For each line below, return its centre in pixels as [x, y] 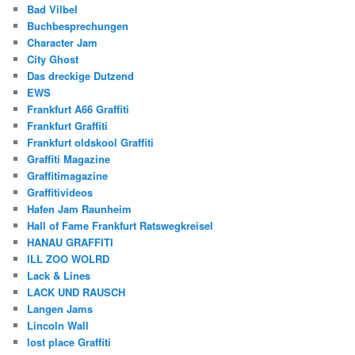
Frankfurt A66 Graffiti [78, 109]
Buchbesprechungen [78, 25]
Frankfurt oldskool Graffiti [91, 142]
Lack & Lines [59, 275]
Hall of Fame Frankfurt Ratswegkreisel [120, 225]
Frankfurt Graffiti [68, 125]
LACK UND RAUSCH [76, 292]
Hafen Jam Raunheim [80, 208]
